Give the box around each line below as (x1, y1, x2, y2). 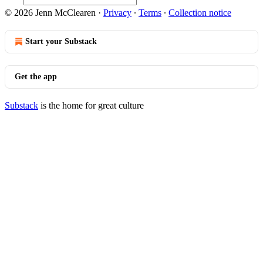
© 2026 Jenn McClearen (5, 8, 96, 18)
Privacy (103, 8, 131, 18)
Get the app (15, 72, 57, 81)
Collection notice (168, 8, 231, 18)
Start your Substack (25, 37, 97, 46)
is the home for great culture (38, 100, 144, 110)
